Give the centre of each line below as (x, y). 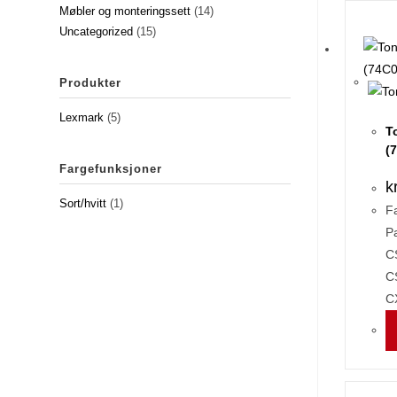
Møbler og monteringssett (125, 11)
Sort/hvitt (83, 203)
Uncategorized (97, 31)
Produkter (91, 83)
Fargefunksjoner (111, 169)
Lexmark (82, 117)
